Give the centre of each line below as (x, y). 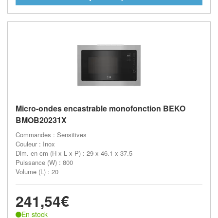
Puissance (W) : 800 (44, 162)
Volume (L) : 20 (37, 172)
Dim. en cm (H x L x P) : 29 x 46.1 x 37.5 (74, 153)
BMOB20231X (41, 120)
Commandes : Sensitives (51, 135)
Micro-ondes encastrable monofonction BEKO (100, 108)
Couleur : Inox (35, 144)
